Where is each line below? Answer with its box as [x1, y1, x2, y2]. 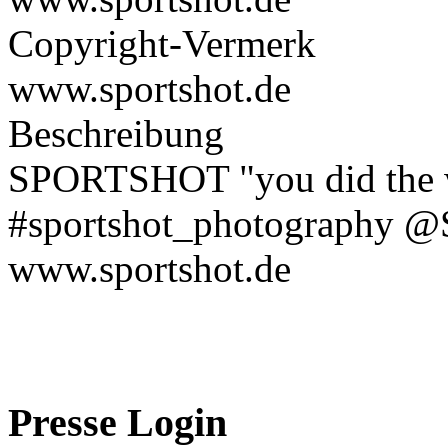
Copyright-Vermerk [8, 21, 316, 65]
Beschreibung [8, 111, 224, 155]
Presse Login [8, 400, 227, 446]
